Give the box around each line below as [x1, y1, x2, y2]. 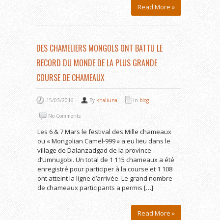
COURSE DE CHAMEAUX [36, 72, 105, 83]
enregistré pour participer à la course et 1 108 [37, 165, 172, 173]
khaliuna [96, 97, 117, 104]
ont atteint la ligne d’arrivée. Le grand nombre [37, 174, 172, 183]
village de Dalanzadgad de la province [37, 146, 151, 155]
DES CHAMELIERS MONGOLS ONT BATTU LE [36, 42, 163, 54]
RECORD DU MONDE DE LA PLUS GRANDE [36, 57, 157, 69]
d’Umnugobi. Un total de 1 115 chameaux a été [37, 155, 174, 164]
